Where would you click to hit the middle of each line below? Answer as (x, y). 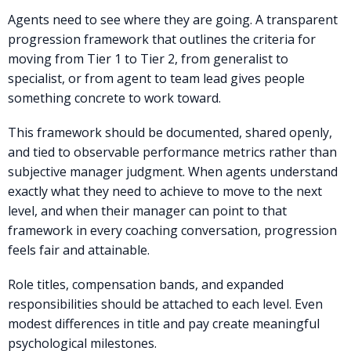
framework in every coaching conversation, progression (172, 230)
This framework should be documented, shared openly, (170, 132)
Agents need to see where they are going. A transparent (173, 19)
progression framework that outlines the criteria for (162, 39)
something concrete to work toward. (114, 98)
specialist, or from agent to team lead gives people (156, 78)
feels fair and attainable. (79, 250)
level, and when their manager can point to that (147, 210)
